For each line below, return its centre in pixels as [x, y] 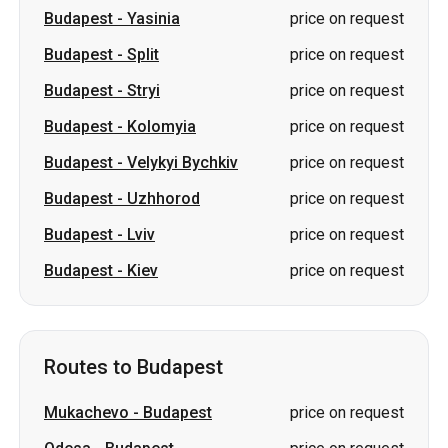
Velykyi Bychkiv [182, 37]
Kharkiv [71, 359]
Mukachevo [86, 287]
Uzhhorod [163, 73]
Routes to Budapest [133, 242]
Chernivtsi [81, 395]
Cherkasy [78, 431]
